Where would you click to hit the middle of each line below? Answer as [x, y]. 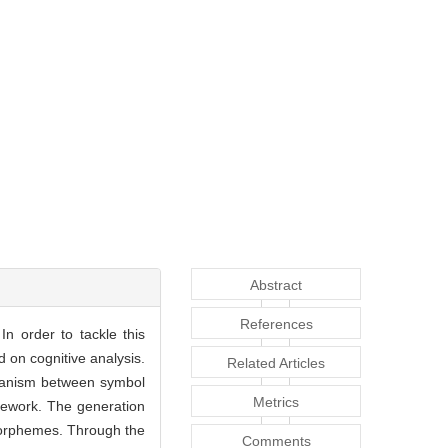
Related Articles [276, 363]
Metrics [276, 402]
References [276, 324]
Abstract [276, 285]
